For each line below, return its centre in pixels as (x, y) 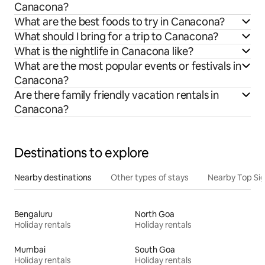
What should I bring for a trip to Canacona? (117, 37)
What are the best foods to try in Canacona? (120, 22)
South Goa (155, 250)
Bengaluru (33, 214)
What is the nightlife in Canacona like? (104, 51)
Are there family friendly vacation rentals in (117, 95)
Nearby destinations (53, 178)
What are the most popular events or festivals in (128, 66)
